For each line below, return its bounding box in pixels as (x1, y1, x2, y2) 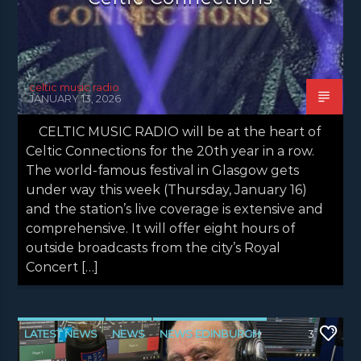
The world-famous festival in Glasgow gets (26, 162, 300, 178)
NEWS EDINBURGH (160, 326, 261, 340)
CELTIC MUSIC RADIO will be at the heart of (26, 123, 322, 139)
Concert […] (26, 259, 99, 275)
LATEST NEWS (24, 326, 98, 340)
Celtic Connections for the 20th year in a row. (26, 143, 315, 159)
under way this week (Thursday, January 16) (26, 181, 308, 197)
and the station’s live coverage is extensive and (26, 201, 324, 217)
